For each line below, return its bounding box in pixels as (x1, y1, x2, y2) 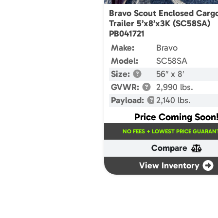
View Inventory (139, 160, 200, 171)
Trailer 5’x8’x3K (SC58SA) (109, 18, 210, 29)
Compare (151, 143, 188, 153)
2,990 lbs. (156, 81, 193, 92)
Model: (111, 55, 138, 66)
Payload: (111, 94, 146, 106)
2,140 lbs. (156, 94, 191, 106)
